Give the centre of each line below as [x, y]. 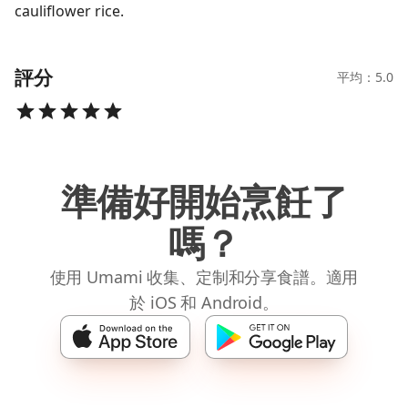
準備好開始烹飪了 [204, 201]
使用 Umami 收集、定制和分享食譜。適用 [204, 277]
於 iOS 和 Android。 [204, 302]
